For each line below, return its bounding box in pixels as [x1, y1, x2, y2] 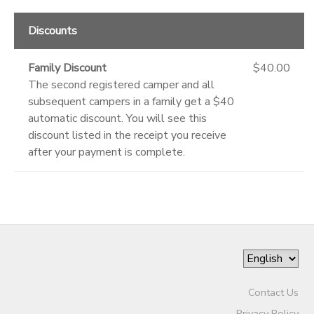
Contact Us [247, 285, 299, 299]
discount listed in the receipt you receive [28, 127, 226, 143]
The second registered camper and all [28, 76, 214, 93]
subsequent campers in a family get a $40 [28, 93, 234, 109]
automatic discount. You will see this [28, 110, 207, 126]
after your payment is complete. [28, 144, 185, 160]
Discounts [28, 22, 77, 39]
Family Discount [28, 60, 107, 76]
